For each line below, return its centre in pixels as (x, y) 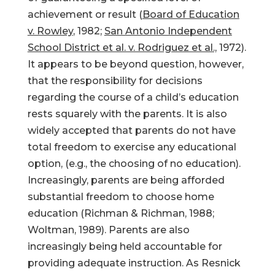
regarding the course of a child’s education (133, 97)
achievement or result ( (85, 14)
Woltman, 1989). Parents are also (108, 230)
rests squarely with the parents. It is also (127, 114)
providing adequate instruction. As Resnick (134, 263)
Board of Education (191, 14)
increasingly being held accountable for (125, 246)
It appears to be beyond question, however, (135, 64)
